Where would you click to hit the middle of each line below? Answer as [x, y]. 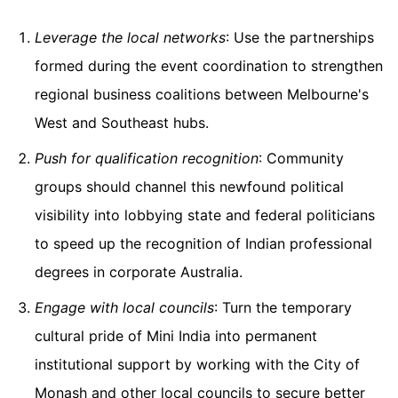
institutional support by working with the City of [197, 364]
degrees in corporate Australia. [139, 271]
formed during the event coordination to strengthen [209, 65]
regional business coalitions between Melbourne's [202, 94]
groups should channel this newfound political [189, 186]
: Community [301, 158]
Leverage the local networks [130, 37]
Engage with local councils [124, 307]
